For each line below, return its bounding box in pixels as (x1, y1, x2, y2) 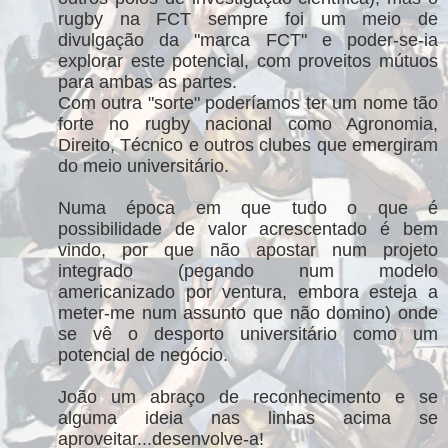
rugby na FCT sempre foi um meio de (58, 8, 438, 29)
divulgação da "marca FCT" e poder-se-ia (58, 29, 438, 50)
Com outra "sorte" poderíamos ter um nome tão (58, 92, 438, 113)
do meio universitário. (58, 155, 229, 176)
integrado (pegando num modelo (58, 260, 438, 281)
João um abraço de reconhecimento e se (58, 386, 438, 407)
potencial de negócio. (58, 344, 228, 365)
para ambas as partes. (58, 71, 237, 92)
